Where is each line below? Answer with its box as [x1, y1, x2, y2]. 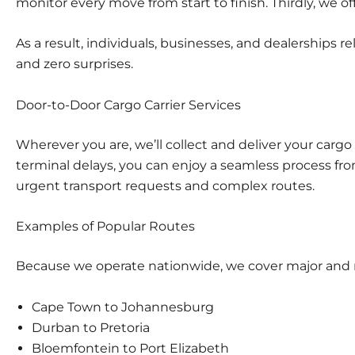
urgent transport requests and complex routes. [16, 177, 315, 193]
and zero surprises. [16, 56, 133, 72]
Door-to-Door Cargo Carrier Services [16, 97, 241, 113]
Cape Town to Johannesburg [32, 299, 214, 315]
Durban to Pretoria [32, 319, 150, 335]
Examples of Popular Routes [16, 219, 195, 235]
